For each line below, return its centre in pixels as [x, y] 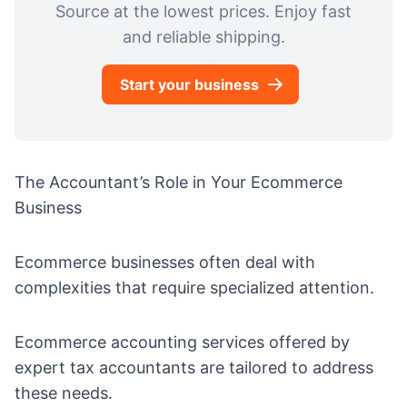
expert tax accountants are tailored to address [194, 368]
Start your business [189, 85]
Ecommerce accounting [106, 342]
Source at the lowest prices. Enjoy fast [203, 12]
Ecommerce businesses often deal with [165, 263]
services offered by [273, 342]
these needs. [64, 393]
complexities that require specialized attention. [194, 288]
